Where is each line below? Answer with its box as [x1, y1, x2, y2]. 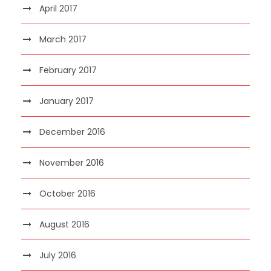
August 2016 [39, 218, 90, 230]
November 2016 [39, 156, 104, 169]
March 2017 [39, 33, 87, 45]
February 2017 [39, 64, 97, 76]
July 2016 [39, 249, 76, 261]
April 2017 [39, 2, 77, 15]
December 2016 [39, 125, 105, 138]
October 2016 [39, 187, 96, 200]
